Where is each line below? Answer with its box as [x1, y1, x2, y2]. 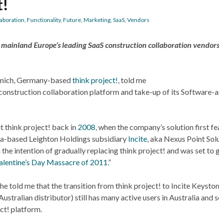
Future [63, 16, 81, 23]
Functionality [27, 16, 61, 23]
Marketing [84, 16, 110, 23]
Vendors [127, 16, 150, 23]
